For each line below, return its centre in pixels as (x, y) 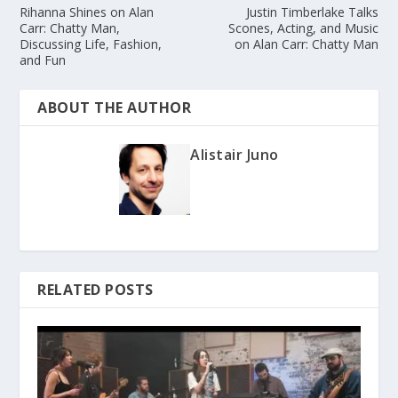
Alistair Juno (235, 155)
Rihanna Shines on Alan (87, 12)
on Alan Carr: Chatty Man (306, 44)
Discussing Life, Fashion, (91, 44)
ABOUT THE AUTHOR (115, 108)
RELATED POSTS (96, 290)
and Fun (43, 60)
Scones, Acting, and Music (303, 28)
